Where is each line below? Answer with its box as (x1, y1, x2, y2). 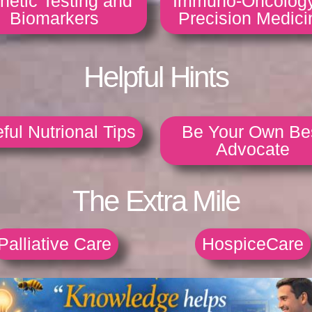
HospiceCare (202, 234, 304, 254)
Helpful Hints (84, 61, 228, 94)
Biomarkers (10, 8, 99, 29)
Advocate (216, 139, 290, 159)
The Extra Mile (72, 185, 240, 218)
